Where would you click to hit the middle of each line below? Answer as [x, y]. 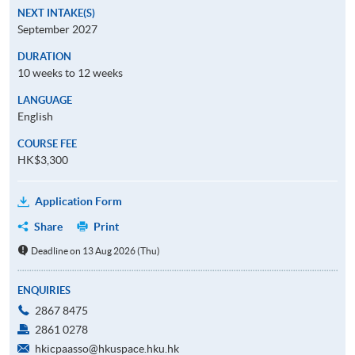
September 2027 [57, 29]
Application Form [78, 201]
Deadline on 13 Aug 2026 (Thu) [95, 250]
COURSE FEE [47, 143]
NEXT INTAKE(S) [56, 13]
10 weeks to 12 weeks [70, 73]
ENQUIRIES [44, 290]
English [35, 116]
